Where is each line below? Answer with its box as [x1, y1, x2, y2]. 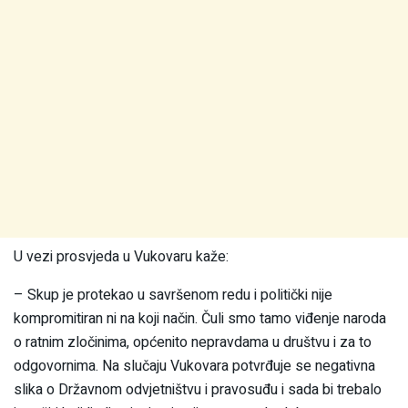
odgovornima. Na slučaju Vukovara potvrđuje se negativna [14, 355, 375, 378]
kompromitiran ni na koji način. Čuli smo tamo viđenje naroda [14, 308, 386, 331]
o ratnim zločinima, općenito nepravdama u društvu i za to [14, 331, 372, 354]
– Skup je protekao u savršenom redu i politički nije [14, 284, 332, 307]
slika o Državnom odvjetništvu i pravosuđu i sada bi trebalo [14, 379, 382, 402]
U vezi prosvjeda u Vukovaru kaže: [14, 246, 229, 269]
